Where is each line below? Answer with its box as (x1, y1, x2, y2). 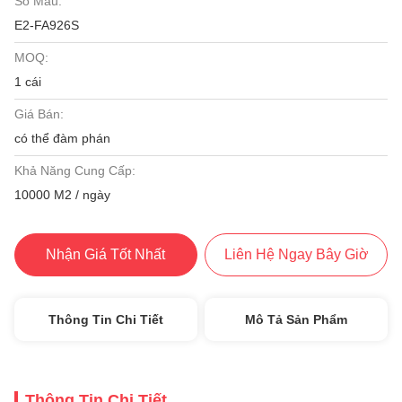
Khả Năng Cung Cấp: (14, 163, 135, 178)
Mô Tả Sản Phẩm (245, 312, 348, 327)
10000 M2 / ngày (14, 188, 110, 202)
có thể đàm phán (14, 131, 110, 145)
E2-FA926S (14, 18, 79, 32)
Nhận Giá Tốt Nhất (46, 247, 166, 262)
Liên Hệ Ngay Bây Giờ (223, 247, 369, 262)
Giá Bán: (14, 107, 64, 121)
